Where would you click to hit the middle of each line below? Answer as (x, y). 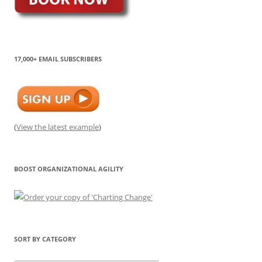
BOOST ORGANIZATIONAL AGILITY (69, 169)
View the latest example (58, 127)
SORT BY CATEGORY (45, 239)
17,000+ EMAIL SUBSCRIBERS (58, 59)
